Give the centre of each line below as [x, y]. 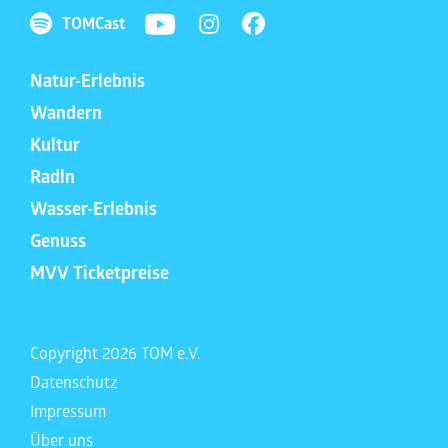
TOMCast [93, 23]
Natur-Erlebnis [87, 80]
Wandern [66, 112]
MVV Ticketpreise [99, 272]
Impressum [68, 410]
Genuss [58, 240]
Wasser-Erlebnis [93, 208]
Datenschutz [73, 381]
